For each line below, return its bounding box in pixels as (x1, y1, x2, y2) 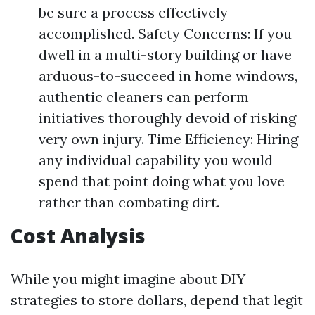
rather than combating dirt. (39, 193, 219, 211)
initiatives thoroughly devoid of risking (39, 109, 296, 127)
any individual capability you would (39, 151, 273, 169)
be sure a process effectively (39, 4, 228, 21)
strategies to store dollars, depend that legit (11, 291, 303, 309)
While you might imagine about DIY (11, 270, 245, 288)
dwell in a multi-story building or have (39, 46, 292, 63)
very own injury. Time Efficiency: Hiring (39, 130, 298, 148)
